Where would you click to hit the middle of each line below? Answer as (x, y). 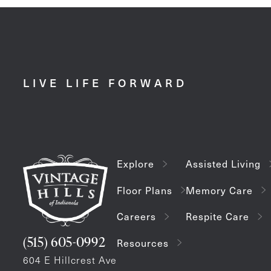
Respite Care (217, 217)
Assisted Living (223, 164)
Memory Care (219, 190)
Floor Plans (145, 190)
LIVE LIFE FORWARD (105, 83)
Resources (143, 243)
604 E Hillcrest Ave (70, 260)
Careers (136, 217)
